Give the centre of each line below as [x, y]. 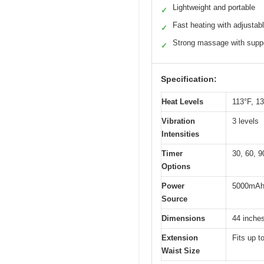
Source [174, 199]
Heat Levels [182, 101]
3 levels [245, 121]
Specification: [189, 79]
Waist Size [181, 250]
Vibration [178, 121]
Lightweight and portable [214, 7]
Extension [180, 237]
